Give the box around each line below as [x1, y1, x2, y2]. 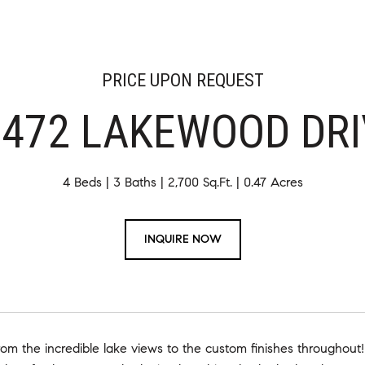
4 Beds [62, 174, 102, 190]
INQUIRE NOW [143, 232, 222, 246]
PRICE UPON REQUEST [101, 70, 264, 90]
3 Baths [112, 174, 156, 190]
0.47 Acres [243, 174, 303, 190]
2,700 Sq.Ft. [167, 174, 232, 190]
